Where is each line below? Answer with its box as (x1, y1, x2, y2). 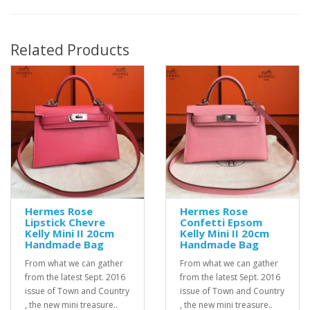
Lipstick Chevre (25, 215, 105, 229)
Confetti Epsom (180, 215, 262, 229)
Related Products (10, 40, 129, 60)
